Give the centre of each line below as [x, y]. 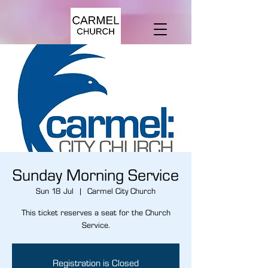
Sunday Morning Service [96, 175]
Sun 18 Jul [55, 191]
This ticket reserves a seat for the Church [96, 212]
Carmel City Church [121, 191]
